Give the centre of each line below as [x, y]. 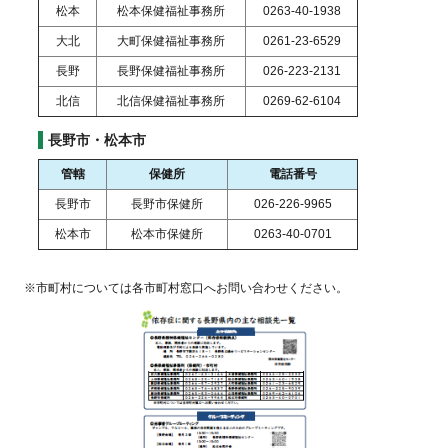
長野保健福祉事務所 [171, 71]
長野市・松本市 [97, 140]
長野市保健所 [167, 204]
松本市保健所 [167, 234]
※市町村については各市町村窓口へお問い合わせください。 [186, 287]
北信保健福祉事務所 [171, 101]
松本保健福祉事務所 [171, 11]
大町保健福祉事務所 [171, 41]
